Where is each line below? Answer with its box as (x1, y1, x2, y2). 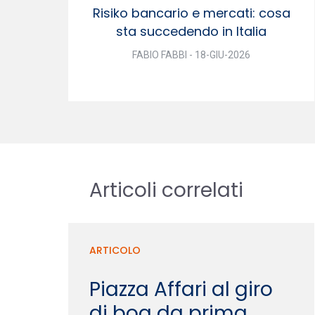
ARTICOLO (89, 243, 141, 257)
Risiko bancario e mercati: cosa (92, 4, 290, 22)
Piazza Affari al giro (89, 275, 273, 303)
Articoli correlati (89, 176, 243, 204)
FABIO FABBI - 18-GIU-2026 (132, 49, 250, 60)
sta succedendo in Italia (116, 22, 266, 40)
